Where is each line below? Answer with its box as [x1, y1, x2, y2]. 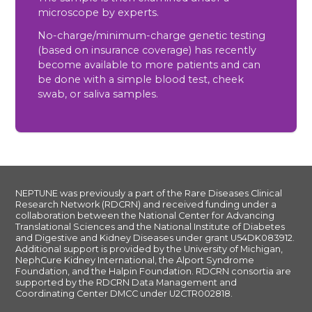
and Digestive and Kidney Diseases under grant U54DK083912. [15, 233, 295, 244]
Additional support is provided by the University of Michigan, [15, 244, 283, 255]
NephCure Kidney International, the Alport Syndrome [15, 255, 255, 266]
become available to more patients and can [38, 58, 261, 72]
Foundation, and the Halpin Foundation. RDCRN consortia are [15, 266, 292, 277]
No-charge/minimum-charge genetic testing [38, 29, 266, 42]
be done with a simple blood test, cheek [38, 73, 244, 86]
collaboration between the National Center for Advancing [15, 210, 275, 221]
